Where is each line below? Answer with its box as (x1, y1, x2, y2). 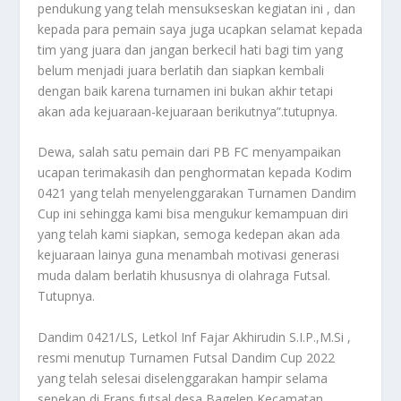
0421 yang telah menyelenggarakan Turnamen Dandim (38, 184, 357, 202)
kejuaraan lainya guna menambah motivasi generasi (38, 246, 340, 264)
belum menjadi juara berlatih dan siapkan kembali (38, 61, 325, 79)
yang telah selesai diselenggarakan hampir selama (38, 369, 328, 387)
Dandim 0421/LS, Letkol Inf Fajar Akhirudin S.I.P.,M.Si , (38, 328, 352, 346)
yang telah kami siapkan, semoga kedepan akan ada (38, 226, 341, 243)
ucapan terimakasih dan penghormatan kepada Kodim (38, 164, 353, 182)
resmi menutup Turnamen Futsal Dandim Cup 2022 (38, 348, 336, 366)
